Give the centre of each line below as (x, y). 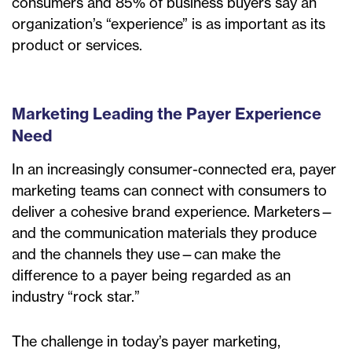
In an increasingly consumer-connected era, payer (174, 170)
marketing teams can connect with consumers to (169, 191)
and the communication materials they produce (164, 233)
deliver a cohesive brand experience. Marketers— (173, 212)
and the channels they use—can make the (146, 255)
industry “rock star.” (76, 297)
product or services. (77, 46)
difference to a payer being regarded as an (151, 276)
